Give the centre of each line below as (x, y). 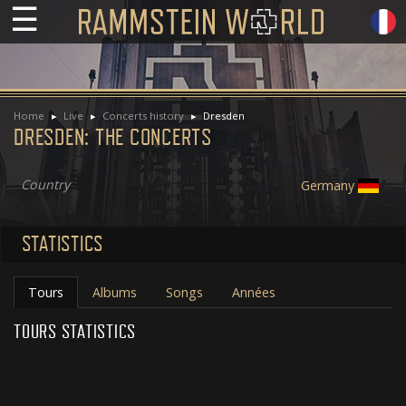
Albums (115, 292)
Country (45, 184)
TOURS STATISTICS (75, 332)
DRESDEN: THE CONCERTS (113, 138)
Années (254, 292)
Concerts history (143, 115)
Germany (328, 185)
